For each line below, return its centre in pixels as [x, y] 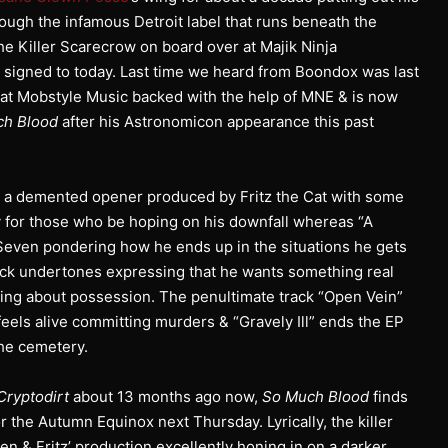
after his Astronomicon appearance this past [216, 121]
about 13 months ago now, [165, 396]
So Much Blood [315, 396]
